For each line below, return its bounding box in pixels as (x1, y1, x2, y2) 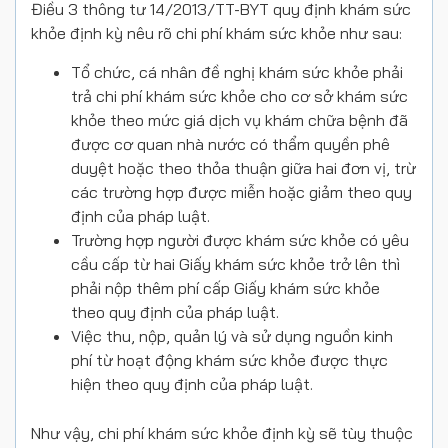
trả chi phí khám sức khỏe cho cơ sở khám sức (71, 86, 408, 107)
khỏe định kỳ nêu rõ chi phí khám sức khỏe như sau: (31, 23, 402, 44)
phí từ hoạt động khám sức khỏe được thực (71, 350, 388, 371)
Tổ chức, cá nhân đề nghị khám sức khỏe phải (71, 62, 403, 83)
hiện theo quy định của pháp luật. (71, 374, 313, 395)
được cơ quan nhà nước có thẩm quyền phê (71, 134, 390, 155)
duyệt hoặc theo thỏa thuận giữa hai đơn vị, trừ (71, 158, 416, 179)
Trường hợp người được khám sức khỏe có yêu (71, 230, 409, 251)
